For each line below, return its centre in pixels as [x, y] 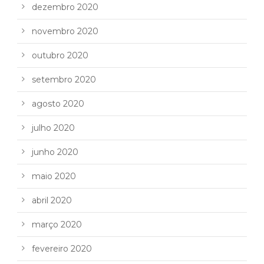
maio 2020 [54, 176]
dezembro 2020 [65, 7]
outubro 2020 [60, 56]
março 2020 [57, 225]
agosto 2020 [58, 104]
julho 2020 [53, 128]
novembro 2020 [65, 32]
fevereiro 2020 [62, 249]
